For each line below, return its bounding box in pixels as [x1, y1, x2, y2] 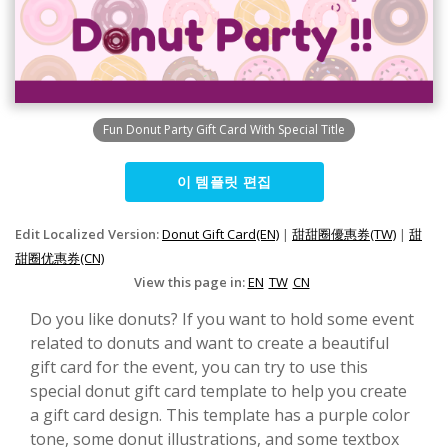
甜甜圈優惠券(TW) [292, 224, 396, 243]
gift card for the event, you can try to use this [30, 355, 368, 378]
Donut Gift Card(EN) [162, 224, 279, 243]
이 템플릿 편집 [176, 171, 272, 191]
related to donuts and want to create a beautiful [30, 331, 389, 354]
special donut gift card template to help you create [30, 379, 407, 402]
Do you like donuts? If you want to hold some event [30, 307, 414, 330]
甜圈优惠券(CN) [15, 248, 104, 267]
